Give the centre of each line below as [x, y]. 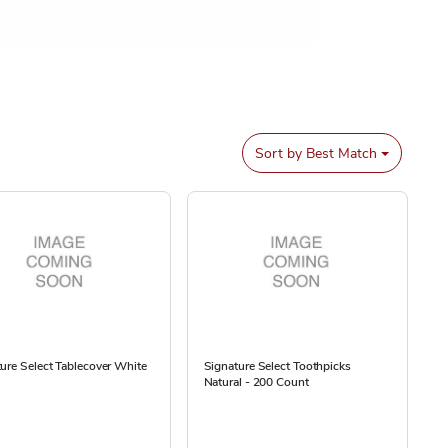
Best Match [340, 153]
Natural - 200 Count [256, 382]
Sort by [279, 153]
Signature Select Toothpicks [277, 366]
